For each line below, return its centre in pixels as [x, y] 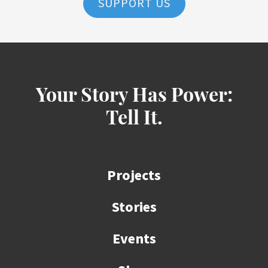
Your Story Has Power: [134, 97]
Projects [134, 176]
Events [134, 239]
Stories [134, 207]
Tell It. [134, 120]
